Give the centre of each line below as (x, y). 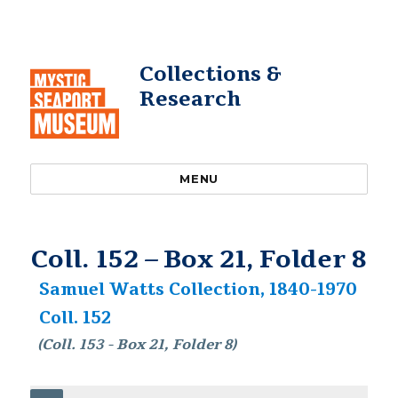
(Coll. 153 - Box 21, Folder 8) (137, 345)
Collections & (210, 74)
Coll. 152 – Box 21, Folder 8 (199, 259)
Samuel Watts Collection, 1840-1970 (198, 290)
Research (190, 99)
